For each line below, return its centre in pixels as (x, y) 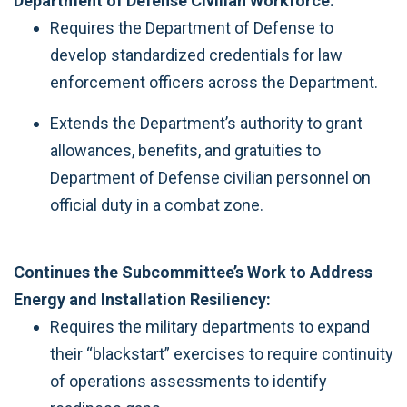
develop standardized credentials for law (196, 55)
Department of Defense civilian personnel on (210, 177)
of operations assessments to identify (189, 381)
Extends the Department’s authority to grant (206, 123)
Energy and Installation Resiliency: (142, 299)
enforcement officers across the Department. (214, 82)
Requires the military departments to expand (210, 327)
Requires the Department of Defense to (192, 28)
